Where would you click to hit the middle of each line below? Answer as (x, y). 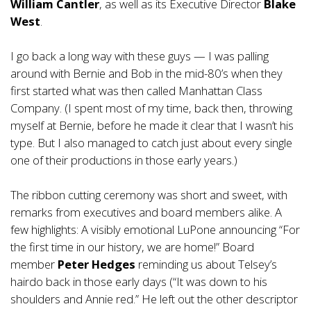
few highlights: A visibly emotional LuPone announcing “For (155, 229)
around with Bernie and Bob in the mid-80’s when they (146, 73)
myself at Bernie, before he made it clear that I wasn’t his (152, 125)
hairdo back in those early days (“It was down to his (139, 281)
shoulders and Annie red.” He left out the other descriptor (154, 299)
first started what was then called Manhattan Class (136, 91)
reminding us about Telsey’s (206, 264)
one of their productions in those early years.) (124, 160)
